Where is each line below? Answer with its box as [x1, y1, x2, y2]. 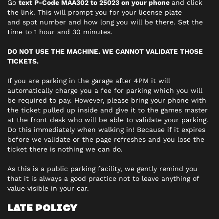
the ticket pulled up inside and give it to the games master [7, 106, 208, 114]
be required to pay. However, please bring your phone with [7, 96, 206, 104]
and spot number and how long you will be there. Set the [7, 18, 203, 26]
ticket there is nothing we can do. [7, 145, 123, 153]
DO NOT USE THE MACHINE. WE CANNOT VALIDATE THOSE [7, 47, 203, 55]
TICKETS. [7, 57, 39, 65]
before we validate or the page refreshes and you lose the [7, 135, 204, 143]
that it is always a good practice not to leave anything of [7, 175, 199, 182]
